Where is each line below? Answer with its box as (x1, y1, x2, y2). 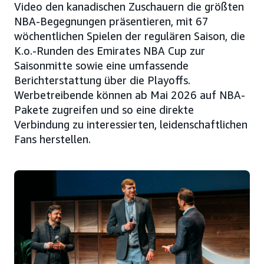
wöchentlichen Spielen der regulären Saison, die (14, 29, 245, 43)
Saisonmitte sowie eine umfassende (14, 59, 189, 72)
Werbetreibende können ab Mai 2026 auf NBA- (14, 88, 245, 102)
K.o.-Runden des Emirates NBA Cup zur (14, 44, 205, 58)
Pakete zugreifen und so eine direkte (14, 103, 194, 117)
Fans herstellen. (14, 133, 91, 146)
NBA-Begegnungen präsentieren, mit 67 (14, 15, 209, 28)
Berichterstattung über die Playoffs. (14, 74, 190, 87)
